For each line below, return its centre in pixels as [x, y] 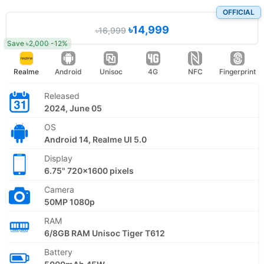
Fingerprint [238, 71]
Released [62, 95]
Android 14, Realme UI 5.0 [95, 139]
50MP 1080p [70, 202]
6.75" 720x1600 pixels [89, 170]
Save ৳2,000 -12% [37, 43]
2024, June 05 [73, 108]
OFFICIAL [239, 12]
